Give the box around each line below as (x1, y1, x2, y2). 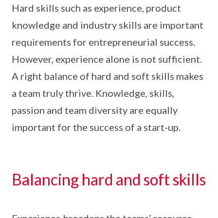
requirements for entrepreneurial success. (12, 36, 195, 48)
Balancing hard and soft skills (12, 170, 206, 189)
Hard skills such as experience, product (12, 2, 181, 14)
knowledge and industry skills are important (12, 19, 203, 31)
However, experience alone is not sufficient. (12, 53, 202, 65)
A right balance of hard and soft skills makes (12, 70, 203, 82)
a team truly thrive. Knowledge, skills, (12, 87, 174, 99)
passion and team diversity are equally (12, 104, 178, 116)
